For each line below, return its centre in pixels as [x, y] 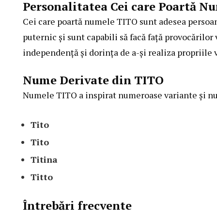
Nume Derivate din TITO [93, 80]
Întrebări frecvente [77, 206]
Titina [44, 160]
